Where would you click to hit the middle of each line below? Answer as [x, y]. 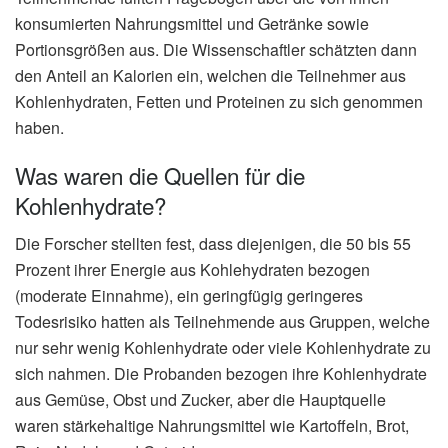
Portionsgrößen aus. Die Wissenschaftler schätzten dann [216, 50]
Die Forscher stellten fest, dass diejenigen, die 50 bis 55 [213, 244]
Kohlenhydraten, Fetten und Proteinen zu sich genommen [219, 102]
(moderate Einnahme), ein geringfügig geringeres [189, 296]
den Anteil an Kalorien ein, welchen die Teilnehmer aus [210, 76]
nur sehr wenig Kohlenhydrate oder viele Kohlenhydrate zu [223, 348]
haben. [39, 128]
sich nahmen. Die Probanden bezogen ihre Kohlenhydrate [221, 374]
